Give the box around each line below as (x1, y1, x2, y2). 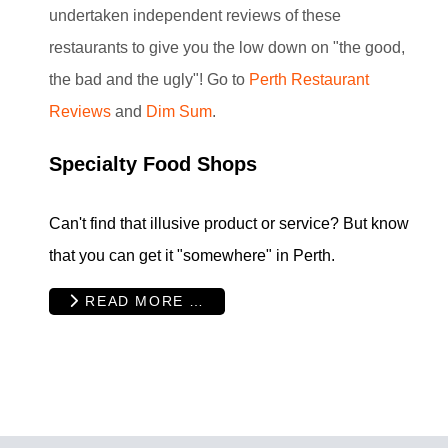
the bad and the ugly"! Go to (49, 70, 249, 88)
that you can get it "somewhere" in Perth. (49, 246, 335, 264)
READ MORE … (79, 293, 205, 310)
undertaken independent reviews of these (49, 6, 341, 24)
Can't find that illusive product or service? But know (49, 214, 409, 232)
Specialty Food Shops (49, 152, 257, 175)
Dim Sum (146, 102, 212, 120)
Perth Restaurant (249, 70, 369, 88)
